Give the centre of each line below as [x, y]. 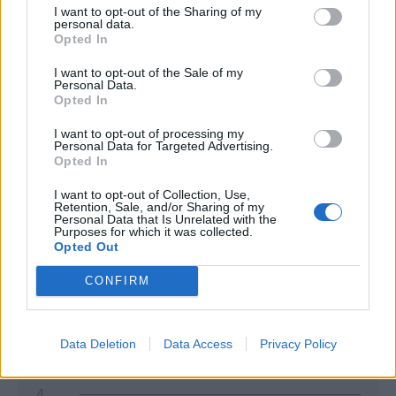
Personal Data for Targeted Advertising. [164, 145]
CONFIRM [117, 281]
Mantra [280, 147]
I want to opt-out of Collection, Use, [152, 194]
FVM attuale [76, 292]
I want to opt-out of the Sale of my [148, 72]
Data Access [198, 343]
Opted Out [87, 246]
